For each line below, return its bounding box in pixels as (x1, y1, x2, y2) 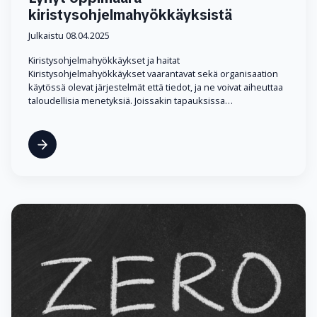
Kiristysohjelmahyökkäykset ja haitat (28, 54, 180, 67)
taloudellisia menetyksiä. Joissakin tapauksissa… (28, 94, 233, 108)
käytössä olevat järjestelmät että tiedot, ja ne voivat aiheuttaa (28, 81, 283, 94)
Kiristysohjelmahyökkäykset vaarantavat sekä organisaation (28, 67, 278, 81)
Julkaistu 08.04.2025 (28, 29, 110, 42)
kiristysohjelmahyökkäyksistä (28, 6, 232, 25)
